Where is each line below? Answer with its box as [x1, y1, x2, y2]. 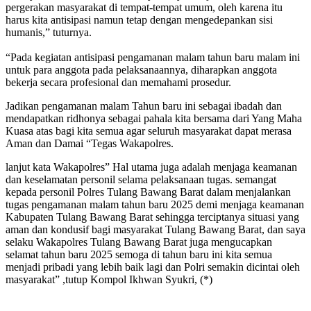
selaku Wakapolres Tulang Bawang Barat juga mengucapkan [6, 236, 272, 249]
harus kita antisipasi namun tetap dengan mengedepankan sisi [6, 14, 273, 26]
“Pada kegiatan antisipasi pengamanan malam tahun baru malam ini [6, 51, 300, 64]
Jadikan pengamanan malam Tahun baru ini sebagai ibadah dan [6, 100, 282, 112]
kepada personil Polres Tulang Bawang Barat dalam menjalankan [6, 186, 291, 199]
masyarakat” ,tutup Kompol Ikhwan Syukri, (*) [6, 274, 212, 286]
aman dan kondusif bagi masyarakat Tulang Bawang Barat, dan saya [6, 224, 305, 236]
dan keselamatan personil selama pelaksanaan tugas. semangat [6, 174, 276, 186]
